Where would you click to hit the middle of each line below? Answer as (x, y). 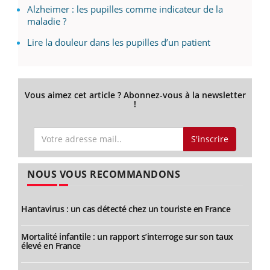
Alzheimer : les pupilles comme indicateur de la (125, 9)
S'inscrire (209, 139)
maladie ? (47, 21)
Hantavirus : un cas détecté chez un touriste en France (126, 209)
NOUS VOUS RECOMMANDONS (104, 174)
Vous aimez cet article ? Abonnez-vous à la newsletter (135, 95)
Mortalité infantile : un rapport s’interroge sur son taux (127, 237)
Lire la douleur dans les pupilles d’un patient (119, 42)
